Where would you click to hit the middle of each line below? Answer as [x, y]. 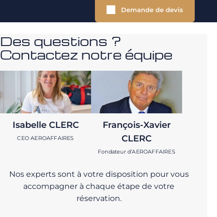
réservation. [99, 199]
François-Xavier [137, 125]
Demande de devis [152, 10]
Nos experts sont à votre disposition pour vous [99, 174]
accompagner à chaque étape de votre [99, 186]
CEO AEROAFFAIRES [46, 138]
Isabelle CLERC [46, 125]
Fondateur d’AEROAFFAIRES [137, 152]
